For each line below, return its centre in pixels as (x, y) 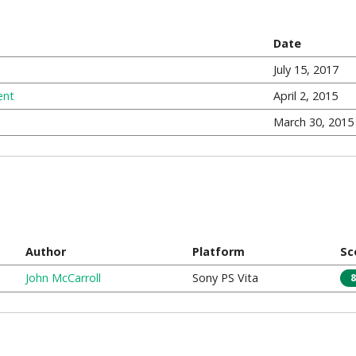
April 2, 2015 (305, 96)
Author (45, 252)
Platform (218, 252)
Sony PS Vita (225, 278)
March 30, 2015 (313, 122)
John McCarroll (63, 278)
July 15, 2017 (306, 70)
